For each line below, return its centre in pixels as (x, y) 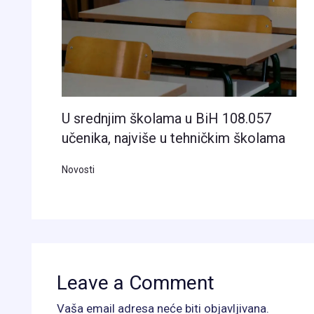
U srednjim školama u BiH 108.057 (166, 119)
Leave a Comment (136, 282)
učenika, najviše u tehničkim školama (173, 138)
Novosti (78, 170)
